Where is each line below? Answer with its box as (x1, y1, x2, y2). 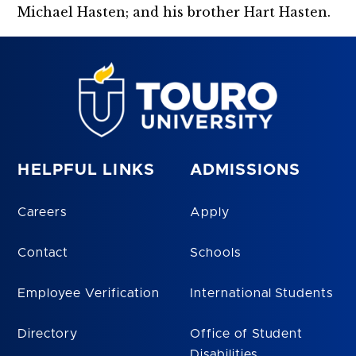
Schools (190, 246, 241, 260)
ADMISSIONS (190, 162, 301, 179)
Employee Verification (17, 287, 160, 300)
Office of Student (190, 327, 304, 341)
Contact (17, 246, 69, 260)
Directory (17, 327, 79, 341)
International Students (190, 287, 334, 300)
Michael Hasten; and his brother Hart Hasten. (17, 3, 331, 20)
